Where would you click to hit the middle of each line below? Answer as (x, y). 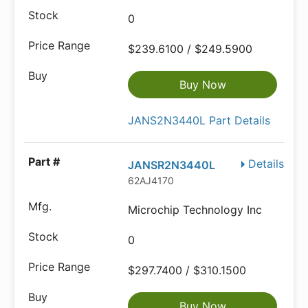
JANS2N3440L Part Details (199, 121)
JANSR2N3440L (172, 165)
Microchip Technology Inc (195, 210)
